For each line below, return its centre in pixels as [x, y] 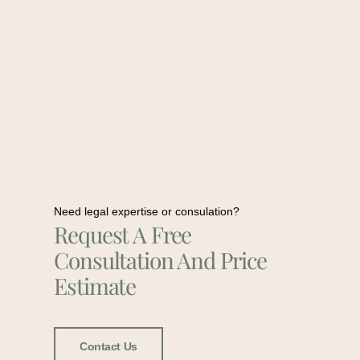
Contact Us [108, 346]
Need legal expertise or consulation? [147, 211]
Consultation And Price [161, 260]
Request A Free [123, 234]
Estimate [95, 285]
